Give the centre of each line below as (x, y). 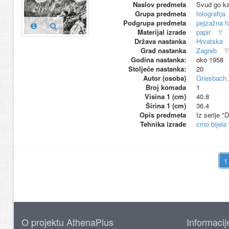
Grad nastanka (163, 50)
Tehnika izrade (163, 124)
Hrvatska (209, 41)
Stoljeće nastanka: (157, 69)
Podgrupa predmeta (154, 23)
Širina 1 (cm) (166, 106)
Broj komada (166, 87)
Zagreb (206, 50)
